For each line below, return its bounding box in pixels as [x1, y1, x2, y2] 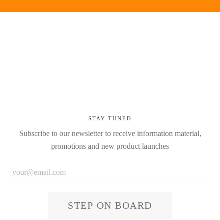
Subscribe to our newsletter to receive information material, [19, 129, 201, 137]
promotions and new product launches [51, 142, 169, 150]
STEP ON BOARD [68, 200, 152, 211]
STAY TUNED [88, 115, 132, 121]
